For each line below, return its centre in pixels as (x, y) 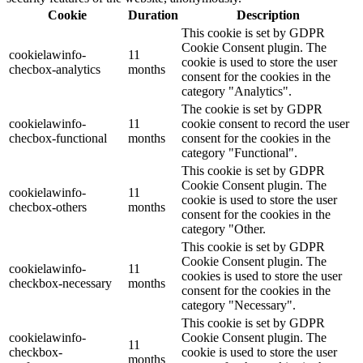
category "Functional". (239, 153)
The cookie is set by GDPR (252, 109)
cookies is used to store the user (262, 276)
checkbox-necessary (60, 284)
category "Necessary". (239, 305)
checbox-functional (58, 139)
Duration (153, 15)
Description (268, 15)
